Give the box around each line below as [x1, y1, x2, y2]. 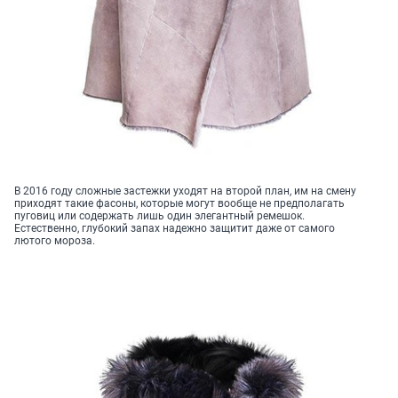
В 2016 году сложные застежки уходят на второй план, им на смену [14, 184, 356, 197]
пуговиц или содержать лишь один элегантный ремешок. [14, 209, 305, 222]
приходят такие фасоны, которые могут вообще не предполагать [14, 196, 345, 210]
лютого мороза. [14, 234, 95, 247]
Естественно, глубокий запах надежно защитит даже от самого [14, 221, 335, 235]
